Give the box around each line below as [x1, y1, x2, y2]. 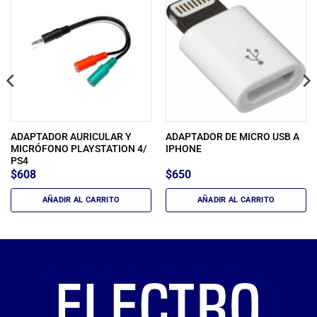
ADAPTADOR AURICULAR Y [10, 130, 132, 142]
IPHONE [165, 142, 202, 154]
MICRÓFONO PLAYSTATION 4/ [10, 142, 146, 154]
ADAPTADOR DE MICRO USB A [165, 130, 299, 142]
